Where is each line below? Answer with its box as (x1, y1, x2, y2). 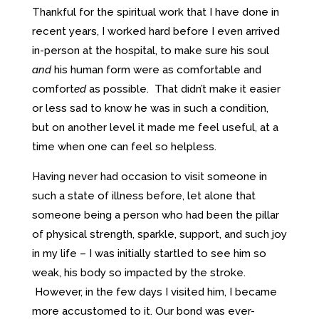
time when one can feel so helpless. (31, 140, 216, 153)
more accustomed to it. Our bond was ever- (31, 304, 255, 318)
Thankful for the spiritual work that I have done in (31, 5, 279, 19)
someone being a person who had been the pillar (31, 208, 279, 221)
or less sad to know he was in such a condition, (31, 101, 268, 115)
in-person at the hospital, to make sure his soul (31, 43, 269, 57)
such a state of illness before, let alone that (31, 189, 256, 202)
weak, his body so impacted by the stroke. (31, 266, 246, 279)
